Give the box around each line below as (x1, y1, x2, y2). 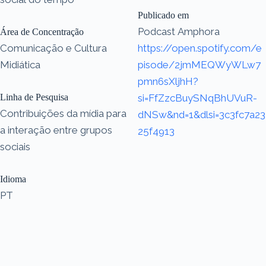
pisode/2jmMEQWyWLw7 (138, 58, 261, 71)
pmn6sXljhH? (138, 75, 198, 87)
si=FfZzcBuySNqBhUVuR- (138, 91, 257, 104)
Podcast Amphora (138, 25, 220, 37)
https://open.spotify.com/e (138, 42, 262, 54)
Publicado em (138, 9, 189, 20)
